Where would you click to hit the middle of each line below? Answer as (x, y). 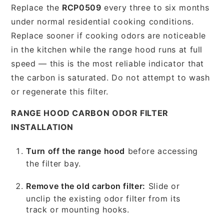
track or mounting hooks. (78, 209)
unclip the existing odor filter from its (103, 198)
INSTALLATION (42, 127)
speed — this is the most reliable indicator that (108, 63)
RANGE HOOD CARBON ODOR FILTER (90, 113)
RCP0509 (82, 7)
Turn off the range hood (76, 151)
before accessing (162, 151)
